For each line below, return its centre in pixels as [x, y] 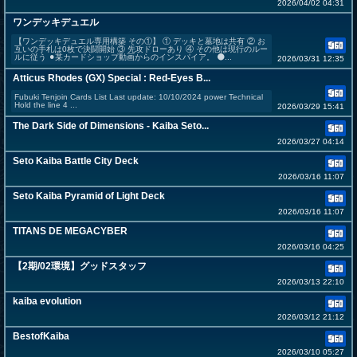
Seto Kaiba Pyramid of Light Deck [89, 196]
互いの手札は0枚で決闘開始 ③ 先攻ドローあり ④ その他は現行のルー [141, 49]
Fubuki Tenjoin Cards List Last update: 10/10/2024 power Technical [139, 97]
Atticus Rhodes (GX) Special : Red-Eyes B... [112, 78]
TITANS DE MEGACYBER [70, 231]
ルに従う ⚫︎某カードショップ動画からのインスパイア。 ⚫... [123, 57]
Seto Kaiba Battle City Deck [76, 161]
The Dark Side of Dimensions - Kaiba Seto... [111, 126]
